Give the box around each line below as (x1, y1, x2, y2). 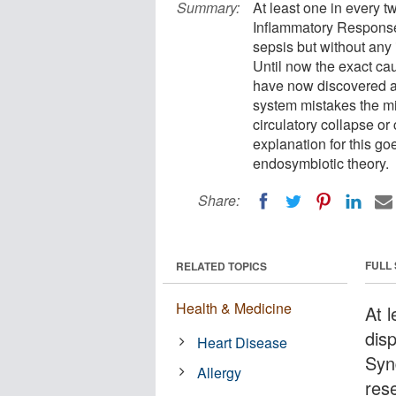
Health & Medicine (176, 297, 292, 318)
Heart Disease (197, 331, 288, 353)
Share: (198, 190, 240, 210)
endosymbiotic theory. (253, 153, 389, 173)
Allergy (197, 362, 242, 383)
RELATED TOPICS (176, 257, 267, 274)
